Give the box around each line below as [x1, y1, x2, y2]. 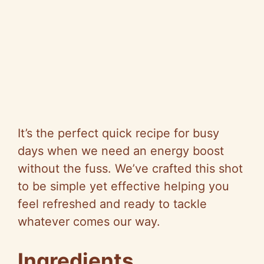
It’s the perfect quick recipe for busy [18, 126, 219, 140]
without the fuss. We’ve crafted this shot [18, 161, 243, 176]
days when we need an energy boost [18, 143, 224, 158]
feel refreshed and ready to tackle [18, 196, 207, 211]
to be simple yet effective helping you [18, 179, 229, 193]
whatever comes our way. [18, 214, 160, 229]
